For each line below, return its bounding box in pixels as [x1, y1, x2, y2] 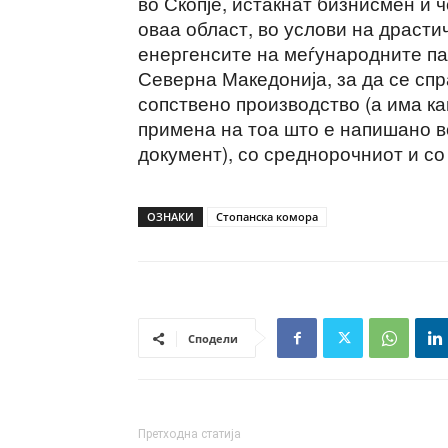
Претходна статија [138, 427, 241, 441]
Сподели [188, 331, 238, 346]
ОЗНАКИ [147, 209, 194, 224]
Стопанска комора [216, 209, 318, 224]
